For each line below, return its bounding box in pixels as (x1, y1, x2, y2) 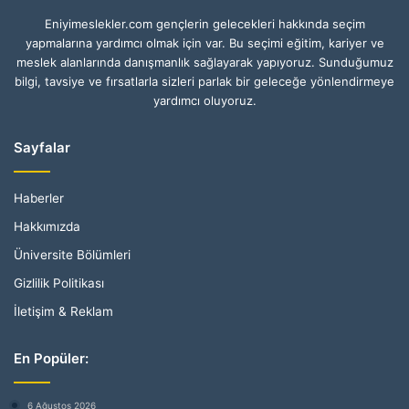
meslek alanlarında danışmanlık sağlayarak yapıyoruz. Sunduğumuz (16, 54, 393, 69)
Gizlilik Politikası (14, 275, 104, 290)
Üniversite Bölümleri (14, 246, 131, 262)
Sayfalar (14, 138, 70, 156)
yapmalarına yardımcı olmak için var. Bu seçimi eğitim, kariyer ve (25, 35, 384, 50)
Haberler (14, 190, 64, 205)
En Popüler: (14, 349, 89, 367)
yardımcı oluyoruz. (152, 92, 257, 108)
